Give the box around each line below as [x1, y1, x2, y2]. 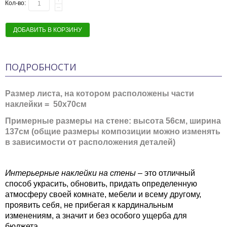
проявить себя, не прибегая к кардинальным [5, 201, 173, 209]
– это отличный [136, 169, 195, 177]
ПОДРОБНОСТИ [5, 61, 77, 73]
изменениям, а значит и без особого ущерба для [5, 211, 187, 220]
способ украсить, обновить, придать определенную [5, 179, 197, 188]
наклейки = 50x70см [5, 100, 89, 108]
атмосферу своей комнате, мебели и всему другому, [5, 190, 201, 199]
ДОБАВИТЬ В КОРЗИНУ [13, 26, 82, 33]
